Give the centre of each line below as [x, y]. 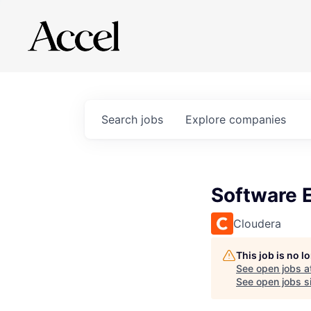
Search [121, 119]
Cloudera [257, 224]
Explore [207, 119]
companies [258, 119]
